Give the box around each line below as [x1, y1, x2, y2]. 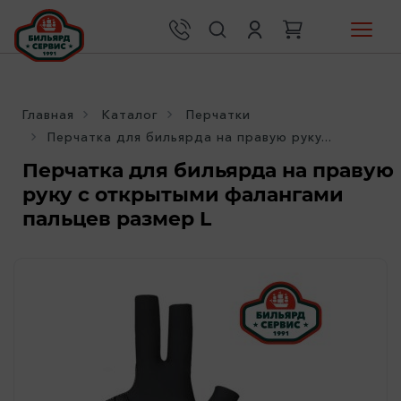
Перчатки [186, 107, 251, 123]
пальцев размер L [22, 207, 211, 231]
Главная [22, 107, 74, 123]
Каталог [102, 107, 158, 123]
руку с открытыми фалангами [22, 183, 344, 207]
